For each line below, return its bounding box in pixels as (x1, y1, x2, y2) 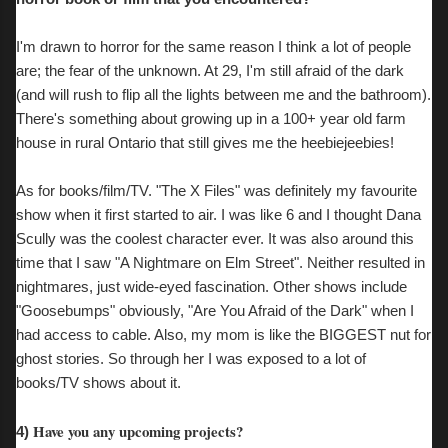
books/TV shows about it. (16, 374, 181, 391)
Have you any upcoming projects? (33, 419, 243, 442)
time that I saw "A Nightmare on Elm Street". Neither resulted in (16, 254, 425, 271)
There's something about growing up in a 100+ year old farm (16, 110, 406, 127)
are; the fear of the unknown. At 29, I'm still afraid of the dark (16, 62, 404, 79)
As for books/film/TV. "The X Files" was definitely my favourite (16, 182, 417, 199)
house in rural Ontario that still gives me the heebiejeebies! (16, 134, 394, 151)
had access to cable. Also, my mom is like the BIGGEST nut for (16, 326, 431, 343)
